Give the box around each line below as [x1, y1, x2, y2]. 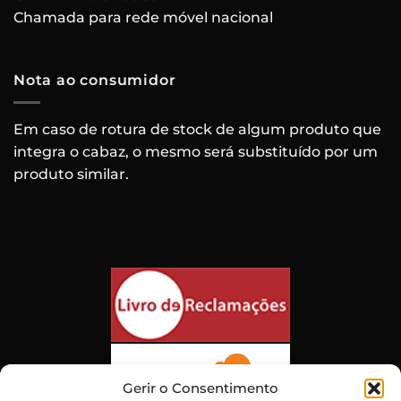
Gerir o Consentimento [123, 379, 278, 397]
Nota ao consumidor [13, 72, 176, 90]
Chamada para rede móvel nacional [13, 9, 273, 27]
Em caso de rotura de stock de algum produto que [13, 120, 381, 138]
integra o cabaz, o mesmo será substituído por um [13, 142, 378, 160]
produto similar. [13, 165, 129, 183]
